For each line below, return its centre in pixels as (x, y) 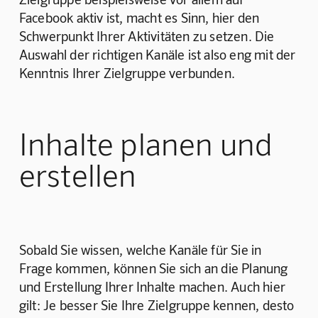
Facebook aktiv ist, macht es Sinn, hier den (141, 17)
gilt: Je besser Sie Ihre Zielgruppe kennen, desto (158, 305)
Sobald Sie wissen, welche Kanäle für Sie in (142, 250)
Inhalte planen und (146, 143)
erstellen (78, 174)
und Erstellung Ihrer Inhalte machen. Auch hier (154, 287)
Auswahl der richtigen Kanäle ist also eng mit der (159, 54)
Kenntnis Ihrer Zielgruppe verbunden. (128, 72)
